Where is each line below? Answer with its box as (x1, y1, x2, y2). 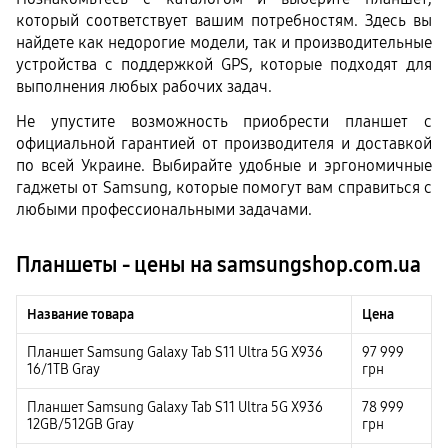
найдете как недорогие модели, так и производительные (16, 32, 432, 52)
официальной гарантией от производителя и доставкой (16, 133, 432, 153)
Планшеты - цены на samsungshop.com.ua (16, 251, 421, 278)
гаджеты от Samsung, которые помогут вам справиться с (16, 177, 432, 197)
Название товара (27, 306, 134, 324)
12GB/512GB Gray (27, 416, 134, 434)
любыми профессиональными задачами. (16, 199, 312, 219)
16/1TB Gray (27, 361, 100, 379)
